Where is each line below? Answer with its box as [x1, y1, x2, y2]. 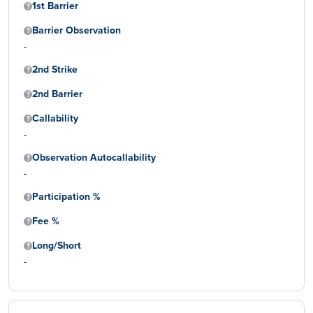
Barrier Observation [32, 23, 121, 38]
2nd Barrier [32, 87, 82, 101]
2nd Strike [32, 62, 78, 77]
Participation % [32, 189, 101, 204]
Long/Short [32, 238, 81, 253]
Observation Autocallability [32, 150, 156, 165]
